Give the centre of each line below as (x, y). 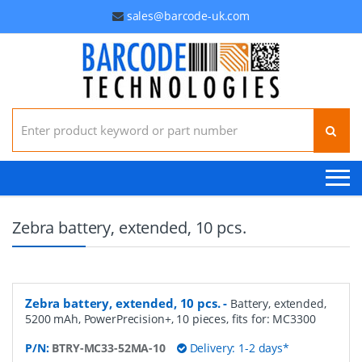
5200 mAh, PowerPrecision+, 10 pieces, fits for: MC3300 (170, 319)
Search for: (41, 114)
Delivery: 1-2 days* (238, 348)
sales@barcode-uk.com (188, 16)
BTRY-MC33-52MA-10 (109, 348)
